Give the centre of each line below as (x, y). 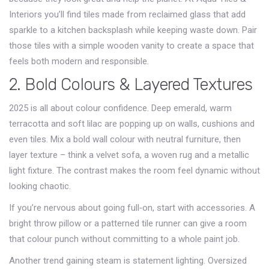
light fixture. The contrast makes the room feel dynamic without (134, 171)
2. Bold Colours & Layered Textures (131, 85)
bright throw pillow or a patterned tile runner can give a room (128, 223)
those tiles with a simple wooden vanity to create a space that (131, 46)
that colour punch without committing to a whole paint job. (124, 239)
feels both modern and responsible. (79, 61)
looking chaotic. (40, 186)
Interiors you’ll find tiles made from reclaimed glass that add (127, 14)
